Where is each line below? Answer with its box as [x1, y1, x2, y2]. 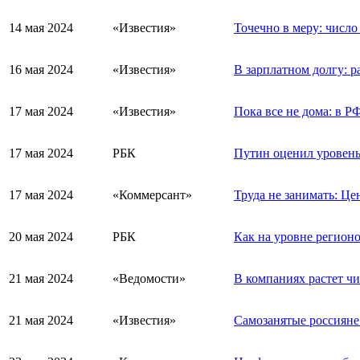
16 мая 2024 [9, 62, 73, 76]
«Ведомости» [112, 271, 186, 285]
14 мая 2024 [9, 20, 73, 35]
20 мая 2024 [9, 229, 73, 243]
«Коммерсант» [112, 187, 192, 202]
